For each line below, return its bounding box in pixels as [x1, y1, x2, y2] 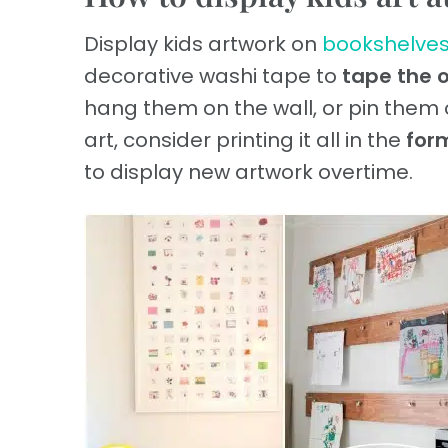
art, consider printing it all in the [84, 126, 406, 155]
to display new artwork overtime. [84, 158, 413, 187]
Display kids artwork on [84, 30, 322, 59]
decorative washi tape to [84, 62, 342, 91]
